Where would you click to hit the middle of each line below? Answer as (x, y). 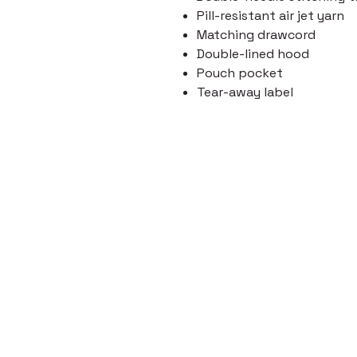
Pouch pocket (240, 73)
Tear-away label (245, 92)
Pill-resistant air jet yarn (271, 16)
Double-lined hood (253, 54)
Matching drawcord (256, 35)
